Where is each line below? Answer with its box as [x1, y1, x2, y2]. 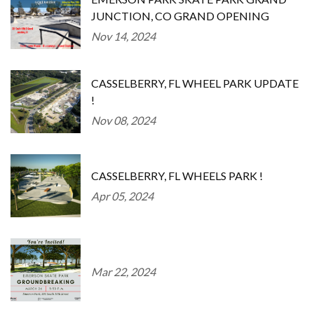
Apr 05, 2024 [91, 189, 153, 203]
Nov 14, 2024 [91, 29, 156, 43]
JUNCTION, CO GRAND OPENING [91, 8, 269, 22]
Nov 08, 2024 [91, 113, 156, 127]
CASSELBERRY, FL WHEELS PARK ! [91, 168, 263, 182]
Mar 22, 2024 [91, 264, 156, 278]
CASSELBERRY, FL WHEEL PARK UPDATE [91, 76, 299, 90]
